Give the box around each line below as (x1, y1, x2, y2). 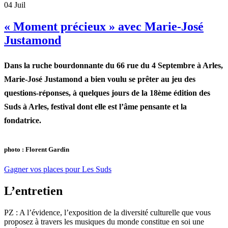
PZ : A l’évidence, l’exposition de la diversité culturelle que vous (4, 208, 211, 217)
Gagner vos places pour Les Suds (4, 165, 111, 174)
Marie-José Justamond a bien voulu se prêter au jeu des (4, 74, 195, 83)
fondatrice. (4, 116, 41, 125)
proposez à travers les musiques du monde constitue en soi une (4, 217, 204, 226)
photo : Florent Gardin (4, 146, 69, 154)
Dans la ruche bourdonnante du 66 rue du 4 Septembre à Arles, (4, 61, 223, 70)
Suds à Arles (4, 102, 47, 111)
